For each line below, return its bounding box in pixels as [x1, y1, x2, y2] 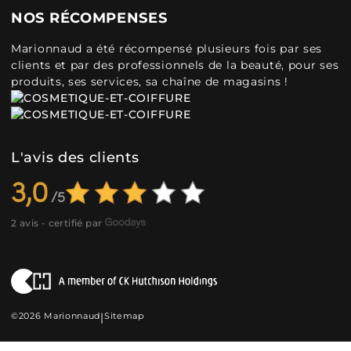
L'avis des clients [11, 149, 139, 166]
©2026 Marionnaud [11, 310, 101, 321]
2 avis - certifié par [11, 217, 103, 229]
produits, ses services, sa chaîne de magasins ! [11, 74, 288, 89]
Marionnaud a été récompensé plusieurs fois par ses [11, 42, 323, 56]
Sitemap [103, 310, 144, 321]
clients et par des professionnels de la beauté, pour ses [11, 58, 339, 72]
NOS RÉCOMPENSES [11, 9, 168, 27]
